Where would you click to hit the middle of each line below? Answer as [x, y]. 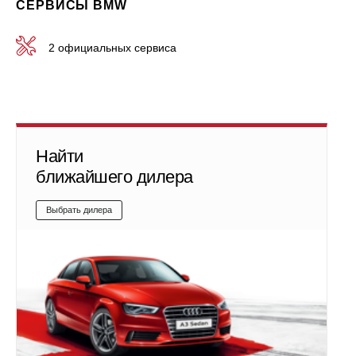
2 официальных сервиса [112, 47]
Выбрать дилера [79, 210]
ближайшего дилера [114, 177]
